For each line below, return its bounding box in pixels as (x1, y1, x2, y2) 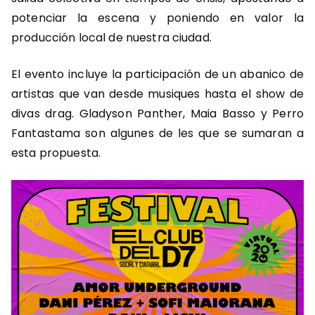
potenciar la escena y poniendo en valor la (11, 10, 304, 27)
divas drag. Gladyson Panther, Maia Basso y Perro (11, 105, 304, 122)
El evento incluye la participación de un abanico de (11, 66, 304, 83)
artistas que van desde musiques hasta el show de (11, 86, 304, 103)
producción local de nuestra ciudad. (11, 30, 212, 46)
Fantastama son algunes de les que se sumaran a (11, 125, 304, 142)
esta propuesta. (11, 145, 101, 162)
